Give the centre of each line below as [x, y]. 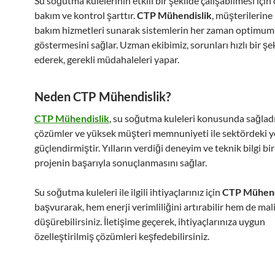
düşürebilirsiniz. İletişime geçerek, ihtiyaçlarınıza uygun [150, 221]
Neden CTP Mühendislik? [103, 96]
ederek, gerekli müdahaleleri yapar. [107, 59]
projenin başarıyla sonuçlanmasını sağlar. [121, 162]
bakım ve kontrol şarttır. [86, 15]
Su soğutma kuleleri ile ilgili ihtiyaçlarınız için [128, 192]
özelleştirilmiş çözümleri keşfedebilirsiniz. [122, 236]
